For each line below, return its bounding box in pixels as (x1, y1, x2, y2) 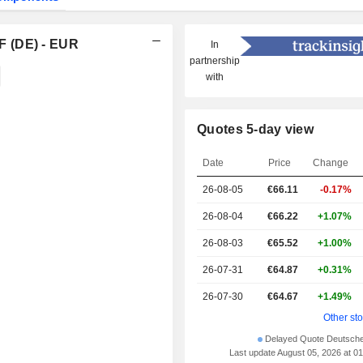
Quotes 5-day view (197, 122, 314, 136)
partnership (189, 55, 240, 66)
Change (313, 157, 349, 169)
